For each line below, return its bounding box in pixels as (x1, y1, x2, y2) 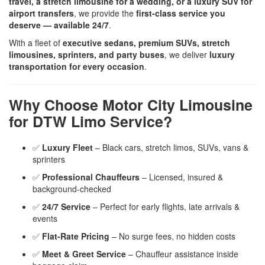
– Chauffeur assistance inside (126, 247, 238, 260)
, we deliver (164, 48, 209, 60)
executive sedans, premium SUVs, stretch (63, 36, 230, 49)
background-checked (33, 182, 111, 195)
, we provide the (74, 7, 136, 19)
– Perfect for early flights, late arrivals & (91, 200, 240, 212)
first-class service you (136, 7, 225, 19)
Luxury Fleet (42, 141, 93, 153)
